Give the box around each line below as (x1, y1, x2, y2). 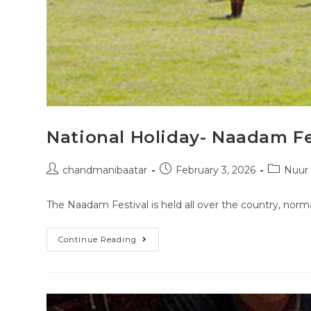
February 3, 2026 (176, 164, 256, 177)
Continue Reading (58, 235, 137, 245)
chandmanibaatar (62, 164, 148, 177)
